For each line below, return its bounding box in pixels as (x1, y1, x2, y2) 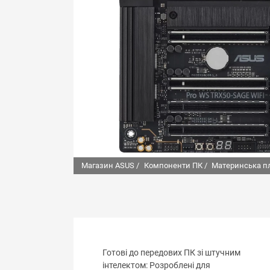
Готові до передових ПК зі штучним (102, 248, 240, 259)
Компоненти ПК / (143, 161, 207, 171)
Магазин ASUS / (81, 161, 139, 171)
